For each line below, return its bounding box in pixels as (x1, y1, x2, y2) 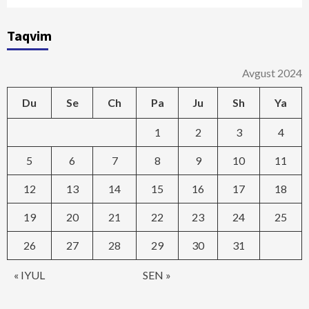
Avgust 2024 (242, 66, 302, 80)
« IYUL (14, 268, 45, 282)
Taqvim (7, 27, 52, 45)
